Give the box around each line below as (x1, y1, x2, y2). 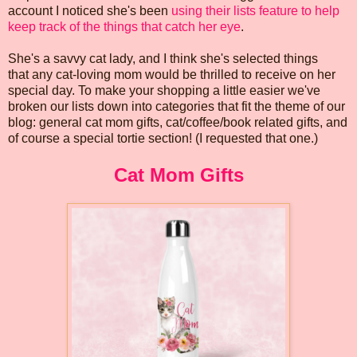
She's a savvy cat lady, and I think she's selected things (8, 51, 318, 65)
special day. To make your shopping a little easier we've (8, 83, 320, 97)
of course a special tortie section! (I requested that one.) (8, 131, 318, 145)
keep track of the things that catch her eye (8, 19, 241, 33)
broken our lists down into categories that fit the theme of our (8, 99, 345, 113)
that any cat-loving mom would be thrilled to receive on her (8, 67, 335, 81)
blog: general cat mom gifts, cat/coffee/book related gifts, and (8, 115, 347, 129)
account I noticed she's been (8, 3, 171, 18)
